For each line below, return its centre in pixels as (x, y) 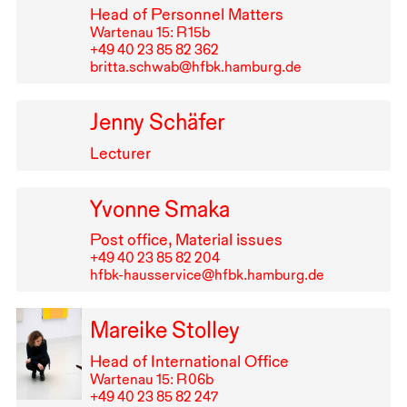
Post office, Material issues (186, 240)
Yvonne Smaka (159, 208)
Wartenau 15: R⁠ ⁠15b (149, 32)
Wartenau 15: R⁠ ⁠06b (151, 380)
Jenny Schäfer (157, 121)
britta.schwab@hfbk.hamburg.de (195, 66)
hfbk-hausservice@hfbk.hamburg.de (207, 275)
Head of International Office (189, 362)
